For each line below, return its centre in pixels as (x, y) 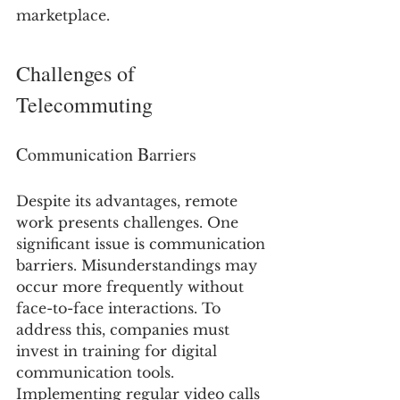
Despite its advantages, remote (129, 201)
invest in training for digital (119, 351)
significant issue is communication (143, 244)
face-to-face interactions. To (121, 308)
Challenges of (78, 74)
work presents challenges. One (129, 223)
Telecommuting (84, 105)
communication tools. (97, 373)
